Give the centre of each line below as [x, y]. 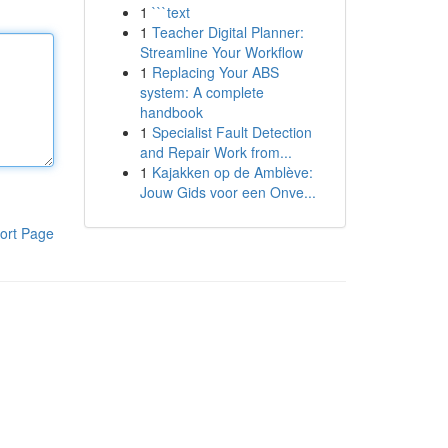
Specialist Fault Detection [231, 132]
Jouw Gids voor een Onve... [227, 192]
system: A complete [201, 92]
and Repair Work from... [215, 152]
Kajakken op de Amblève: [232, 172]
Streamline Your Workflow [221, 52]
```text [170, 12]
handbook [171, 112]
